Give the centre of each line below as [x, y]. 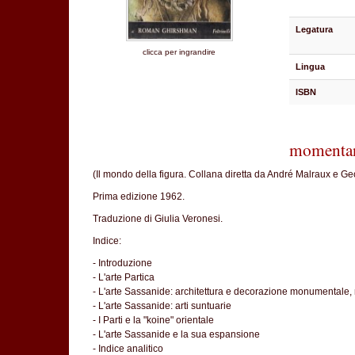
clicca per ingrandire [179, 52]
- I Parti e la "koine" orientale [153, 320]
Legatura [315, 29]
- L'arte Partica [124, 277]
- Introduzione [122, 263]
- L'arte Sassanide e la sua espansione [176, 334]
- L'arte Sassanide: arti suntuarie [162, 306]
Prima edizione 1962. [139, 197]
